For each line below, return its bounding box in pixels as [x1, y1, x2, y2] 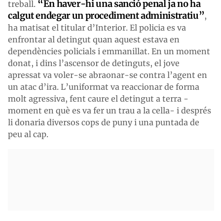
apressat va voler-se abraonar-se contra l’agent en [8, 70, 207, 80]
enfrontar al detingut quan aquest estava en [8, 34, 180, 44]
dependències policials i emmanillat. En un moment [8, 46, 210, 56]
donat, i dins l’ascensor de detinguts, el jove [8, 58, 180, 68]
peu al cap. [8, 129, 48, 139]
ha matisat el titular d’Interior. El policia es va [8, 22, 186, 33]
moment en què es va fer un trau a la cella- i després [8, 105, 211, 115]
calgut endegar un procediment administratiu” [8, 9, 205, 21]
